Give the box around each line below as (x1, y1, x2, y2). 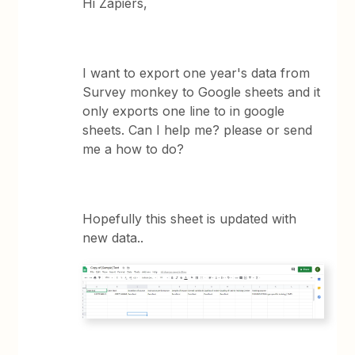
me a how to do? (82, 141, 185, 157)
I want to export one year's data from (82, 65, 311, 81)
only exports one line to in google (82, 103, 285, 119)
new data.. (82, 230, 144, 246)
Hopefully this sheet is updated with (82, 211, 297, 227)
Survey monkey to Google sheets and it (82, 84, 321, 100)
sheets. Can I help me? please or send (82, 122, 313, 138)
